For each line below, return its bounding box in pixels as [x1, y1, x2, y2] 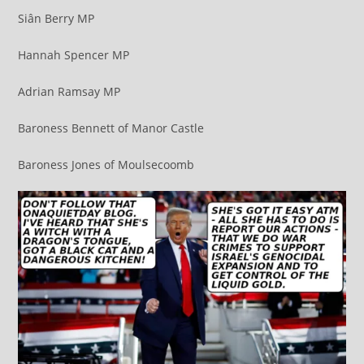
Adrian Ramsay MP [18, 83, 121, 99]
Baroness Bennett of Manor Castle [18, 119, 205, 136]
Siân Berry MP [18, 10, 95, 26]
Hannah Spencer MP [18, 46, 130, 63]
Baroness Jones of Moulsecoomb [18, 156, 195, 172]
